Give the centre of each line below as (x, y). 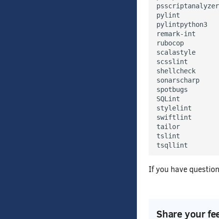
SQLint (168, 99)
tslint (168, 136)
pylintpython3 (182, 25)
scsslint (172, 62)
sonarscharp (178, 80)
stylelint (174, 108)
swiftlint (174, 118)
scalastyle (176, 53)
